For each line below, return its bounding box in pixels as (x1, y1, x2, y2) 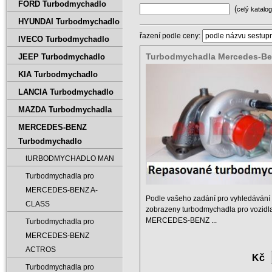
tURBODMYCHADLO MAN (25, 154, 114, 163)
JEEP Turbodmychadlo (18, 52, 105, 61)
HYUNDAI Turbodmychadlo (18, 17, 120, 26)
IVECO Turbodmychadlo (18, 35, 109, 44)
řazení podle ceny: (140, 32, 202, 40)
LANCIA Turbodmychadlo (18, 87, 114, 97)
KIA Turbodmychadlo (18, 70, 98, 79)
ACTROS (25, 245, 56, 254)
